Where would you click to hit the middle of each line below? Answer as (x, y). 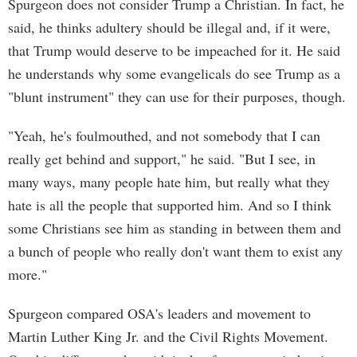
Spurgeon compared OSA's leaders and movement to (159, 313)
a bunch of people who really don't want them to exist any (175, 251)
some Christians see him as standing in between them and (175, 228)
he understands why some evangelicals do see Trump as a (174, 73)
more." (27, 274)
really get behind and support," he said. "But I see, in (162, 159)
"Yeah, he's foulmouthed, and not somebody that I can (164, 135)
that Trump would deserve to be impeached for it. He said (174, 50)
